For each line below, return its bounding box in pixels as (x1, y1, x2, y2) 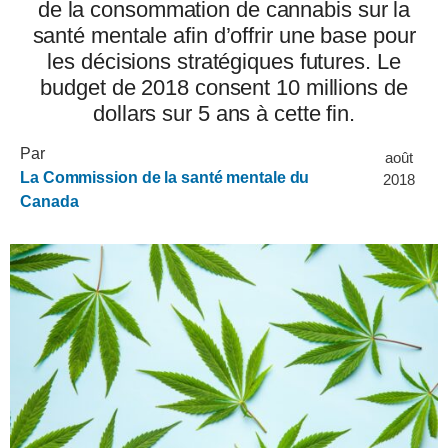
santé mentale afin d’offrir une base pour (32, 23, 416, 48)
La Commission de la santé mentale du (20, 169, 310, 186)
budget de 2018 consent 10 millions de (40, 75, 408, 100)
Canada (20, 193, 79, 210)
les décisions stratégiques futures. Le (47, 49, 401, 74)
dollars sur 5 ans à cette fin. (93, 101, 355, 126)
